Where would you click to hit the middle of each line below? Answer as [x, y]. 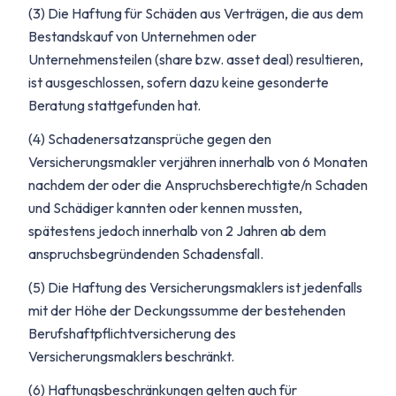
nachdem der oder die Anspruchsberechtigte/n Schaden [198, 185]
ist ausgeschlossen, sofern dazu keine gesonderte [179, 82]
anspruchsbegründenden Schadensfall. [146, 254]
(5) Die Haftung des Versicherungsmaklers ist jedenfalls [195, 287]
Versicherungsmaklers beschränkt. [131, 356]
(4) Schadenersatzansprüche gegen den [150, 139]
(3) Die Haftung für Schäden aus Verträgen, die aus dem [196, 13]
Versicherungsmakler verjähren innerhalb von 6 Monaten [198, 162]
